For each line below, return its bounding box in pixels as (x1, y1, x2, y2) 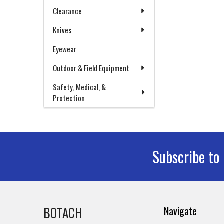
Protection (53, 92, 85, 103)
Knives (53, 24, 71, 35)
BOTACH (43, 203, 82, 222)
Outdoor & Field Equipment (53, 62, 129, 73)
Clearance (53, 5, 82, 16)
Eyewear (53, 43, 76, 54)
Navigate (164, 203, 197, 218)
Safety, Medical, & (53, 81, 106, 92)
